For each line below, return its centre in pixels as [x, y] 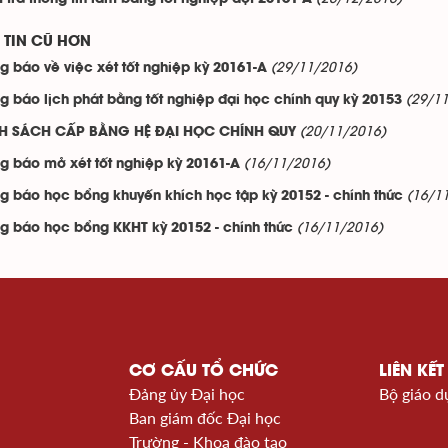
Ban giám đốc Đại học [205, 417]
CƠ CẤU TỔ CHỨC [203, 370]
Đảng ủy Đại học [187, 393]
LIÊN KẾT [411, 370]
